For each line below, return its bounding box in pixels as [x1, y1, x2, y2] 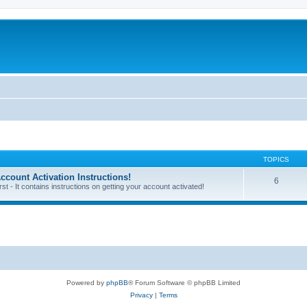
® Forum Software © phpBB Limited [128, 278, 241, 286]
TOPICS [263, 155, 289, 163]
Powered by [66, 278, 106, 286]
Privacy [130, 291, 153, 299]
